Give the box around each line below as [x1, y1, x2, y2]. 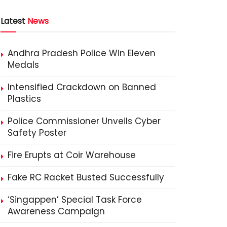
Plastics [8, 93, 41, 105]
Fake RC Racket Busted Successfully [8, 171, 164, 184]
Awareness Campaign [8, 205, 105, 218]
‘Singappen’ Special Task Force [8, 194, 142, 206]
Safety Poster [8, 127, 66, 139]
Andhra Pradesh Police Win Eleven [8, 47, 156, 60]
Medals [8, 59, 39, 71]
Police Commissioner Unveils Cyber [8, 115, 161, 128]
